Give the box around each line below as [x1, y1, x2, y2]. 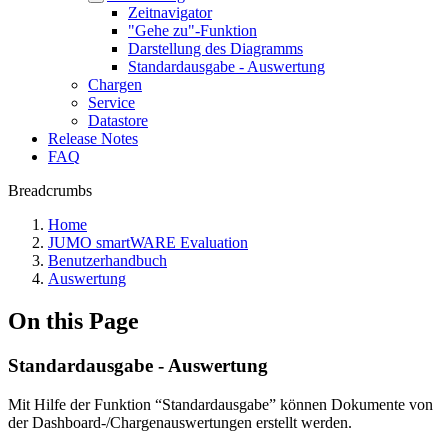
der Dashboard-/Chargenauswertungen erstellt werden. [8, 413, 352, 431]
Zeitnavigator [128, 4, 212, 21]
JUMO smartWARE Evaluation [48, 234, 248, 251]
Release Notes [48, 130, 138, 147]
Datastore [88, 112, 148, 129]
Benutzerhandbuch [48, 252, 167, 269]
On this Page [8, 307, 139, 334]
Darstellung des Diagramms [128, 40, 303, 57]
